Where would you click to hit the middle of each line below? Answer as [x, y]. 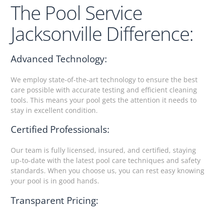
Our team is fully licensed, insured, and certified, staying [104, 150]
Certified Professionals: [60, 130]
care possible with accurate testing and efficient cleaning [104, 90]
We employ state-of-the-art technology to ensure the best [104, 80]
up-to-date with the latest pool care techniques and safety [106, 161]
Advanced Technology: [59, 59]
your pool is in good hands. [55, 181]
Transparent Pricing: [54, 200]
